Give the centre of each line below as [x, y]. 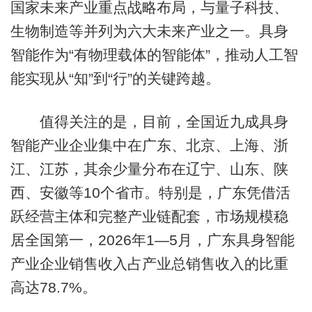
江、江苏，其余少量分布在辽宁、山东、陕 [149, 169]
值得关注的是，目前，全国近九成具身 [149, 121]
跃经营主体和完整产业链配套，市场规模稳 [149, 216]
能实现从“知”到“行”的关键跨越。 [115, 79]
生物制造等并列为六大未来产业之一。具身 [149, 31]
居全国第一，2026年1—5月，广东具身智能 [152, 240]
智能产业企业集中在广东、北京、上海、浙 [149, 145]
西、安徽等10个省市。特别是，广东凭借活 [150, 192]
